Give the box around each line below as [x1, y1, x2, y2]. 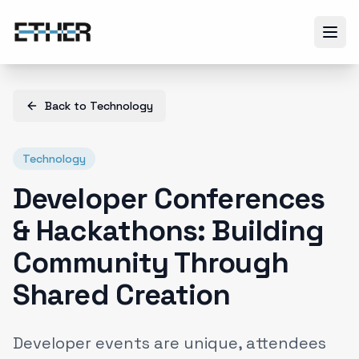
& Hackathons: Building [13, 212, 325, 249]
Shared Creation [13, 276, 231, 313]
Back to [45, 99, 90, 113]
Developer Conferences [13, 180, 325, 217]
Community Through [13, 244, 288, 281]
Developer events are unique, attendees [13, 333, 326, 353]
